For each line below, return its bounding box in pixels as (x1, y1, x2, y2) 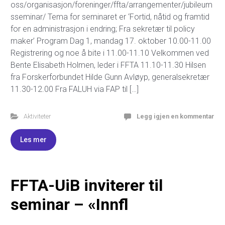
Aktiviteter (23, 112, 51, 120)
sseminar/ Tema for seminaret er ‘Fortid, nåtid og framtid (11, 12, 209, 22)
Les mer (20, 135, 47, 144)
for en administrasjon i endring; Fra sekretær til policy (11, 24, 195, 34)
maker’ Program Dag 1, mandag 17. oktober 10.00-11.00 (11, 36, 211, 46)
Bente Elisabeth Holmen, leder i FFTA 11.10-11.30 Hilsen (11, 60, 206, 70)
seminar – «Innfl (11, 194, 129, 214)
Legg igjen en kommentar (137, 112, 214, 120)
